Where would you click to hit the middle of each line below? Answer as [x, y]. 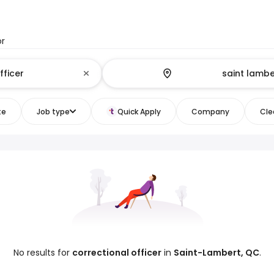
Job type [53, 111]
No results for [43, 253]
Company [210, 111]
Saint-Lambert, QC [216, 253]
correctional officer [117, 253]
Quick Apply [139, 111]
